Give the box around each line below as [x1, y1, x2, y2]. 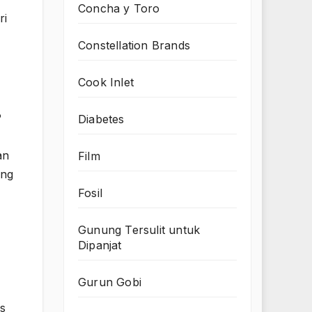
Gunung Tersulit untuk [78, 223, 201, 237]
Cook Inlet [78, 75, 134, 90]
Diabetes [78, 112, 125, 127]
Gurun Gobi [78, 275, 141, 290]
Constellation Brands [78, 38, 190, 53]
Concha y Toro [78, 1, 160, 16]
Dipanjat [78, 238, 122, 253]
